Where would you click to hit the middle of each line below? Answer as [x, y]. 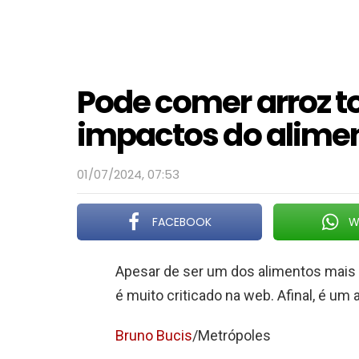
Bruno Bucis [154, 335]
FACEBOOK [182, 222]
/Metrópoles [232, 335]
